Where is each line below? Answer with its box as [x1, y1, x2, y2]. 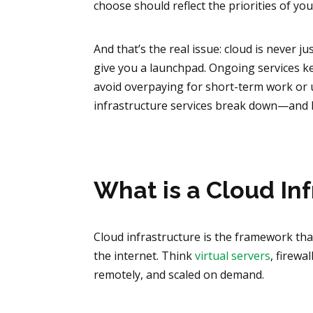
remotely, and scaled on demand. [94, 267, 265, 283]
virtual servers [195, 248, 271, 264]
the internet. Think [94, 248, 196, 264]
